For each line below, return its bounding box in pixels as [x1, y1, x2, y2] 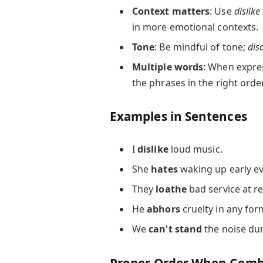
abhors [147, 203, 180, 216]
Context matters [131, 4, 210, 18]
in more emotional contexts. [131, 20, 259, 33]
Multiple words [131, 60, 204, 73]
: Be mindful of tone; [154, 40, 248, 53]
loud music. [168, 143, 222, 156]
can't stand [149, 222, 203, 236]
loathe [156, 183, 187, 196]
